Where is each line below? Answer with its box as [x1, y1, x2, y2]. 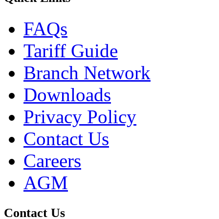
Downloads [23, 84, 111, 106]
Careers [23, 150, 81, 172]
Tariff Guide [23, 40, 118, 62]
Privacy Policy [23, 106, 136, 128]
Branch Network [23, 62, 151, 84]
